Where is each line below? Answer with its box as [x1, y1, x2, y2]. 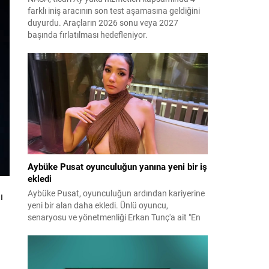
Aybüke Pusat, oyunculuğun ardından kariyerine [28, 187, 205, 199]
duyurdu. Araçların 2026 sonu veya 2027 [28, 16, 178, 28]
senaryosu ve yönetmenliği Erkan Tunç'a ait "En [28, 211, 201, 223]
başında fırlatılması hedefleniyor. [28, 28, 148, 40]
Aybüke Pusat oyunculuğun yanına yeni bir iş [28, 160, 207, 172]
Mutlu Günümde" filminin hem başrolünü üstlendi [28, 223, 208, 235]
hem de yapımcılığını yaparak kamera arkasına [28, 235, 199, 247]
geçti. [28, 247, 48, 259]
